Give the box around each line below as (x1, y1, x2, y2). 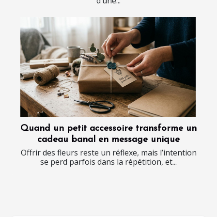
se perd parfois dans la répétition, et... (40, 156, 177, 167)
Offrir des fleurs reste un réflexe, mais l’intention (20, 147, 197, 158)
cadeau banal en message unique (37, 135, 180, 144)
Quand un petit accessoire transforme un (20, 124, 197, 133)
